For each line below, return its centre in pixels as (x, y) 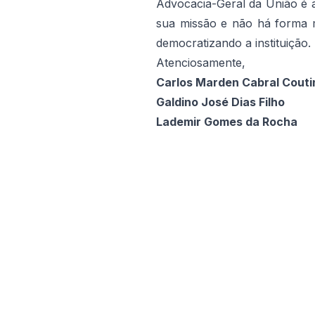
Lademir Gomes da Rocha (227, 122)
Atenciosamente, (201, 63)
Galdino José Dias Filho (220, 102)
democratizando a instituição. (233, 43)
